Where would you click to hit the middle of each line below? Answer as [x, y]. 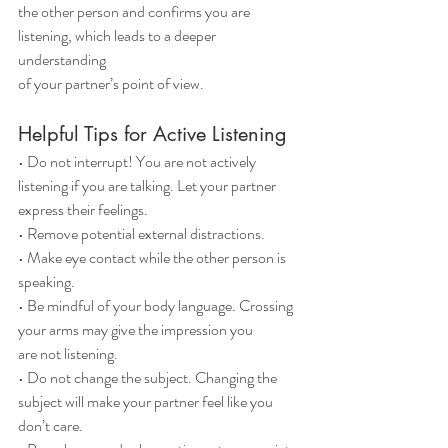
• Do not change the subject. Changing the [149, 378]
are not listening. [68, 354]
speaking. [46, 282]
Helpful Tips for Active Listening [152, 134]
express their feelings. [83, 210]
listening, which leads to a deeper [118, 36]
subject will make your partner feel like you [145, 402]
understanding [62, 60]
